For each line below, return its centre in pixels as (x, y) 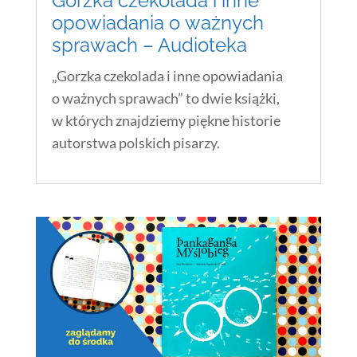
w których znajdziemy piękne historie (166, 120)
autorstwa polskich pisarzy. (135, 142)
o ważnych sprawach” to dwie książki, (165, 98)
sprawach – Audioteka (149, 45)
